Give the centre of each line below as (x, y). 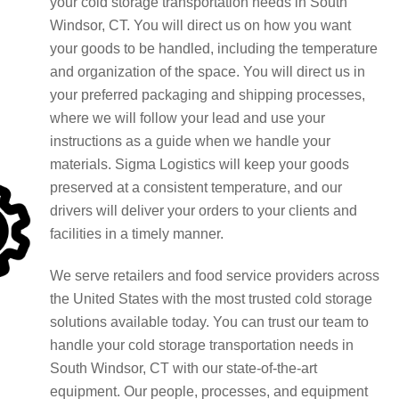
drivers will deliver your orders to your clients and (203, 211)
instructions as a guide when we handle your (190, 141)
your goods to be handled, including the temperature (213, 49)
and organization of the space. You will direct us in (207, 72)
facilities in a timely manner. (136, 234)
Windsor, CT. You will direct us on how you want (200, 25)
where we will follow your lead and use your (187, 118)
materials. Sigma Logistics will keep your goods (199, 164)
